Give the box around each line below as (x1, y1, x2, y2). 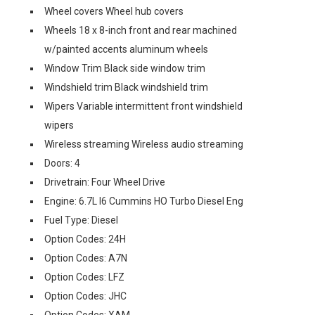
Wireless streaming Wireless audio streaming (44, 138, 243, 150)
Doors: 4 (44, 157, 80, 169)
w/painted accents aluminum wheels (44, 43, 208, 55)
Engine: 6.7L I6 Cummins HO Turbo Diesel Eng (44, 195, 243, 207)
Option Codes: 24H (44, 233, 126, 245)
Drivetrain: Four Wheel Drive (44, 176, 165, 188)
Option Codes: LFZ (44, 271, 124, 283)
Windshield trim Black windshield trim (44, 81, 208, 93)
